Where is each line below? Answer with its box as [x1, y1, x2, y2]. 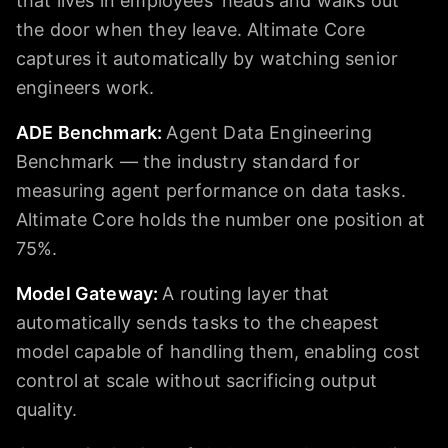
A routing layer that [162, 283, 330, 305]
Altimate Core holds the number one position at [16, 209, 426, 231]
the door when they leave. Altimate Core [16, 19, 366, 41]
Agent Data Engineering [166, 122, 372, 144]
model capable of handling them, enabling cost [16, 341, 421, 363]
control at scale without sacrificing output [16, 370, 377, 392]
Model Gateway [16, 283, 154, 305]
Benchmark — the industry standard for [16, 151, 360, 173]
